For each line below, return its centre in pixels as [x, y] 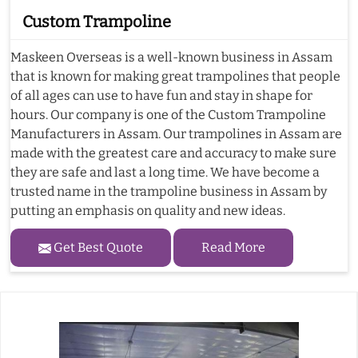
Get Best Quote [97, 248]
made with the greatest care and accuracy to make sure [173, 153]
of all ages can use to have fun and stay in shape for [161, 96]
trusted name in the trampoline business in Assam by [169, 192]
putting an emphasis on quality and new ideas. [148, 211]
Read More [233, 248]
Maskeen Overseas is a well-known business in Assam [171, 58]
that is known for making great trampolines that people [175, 77]
